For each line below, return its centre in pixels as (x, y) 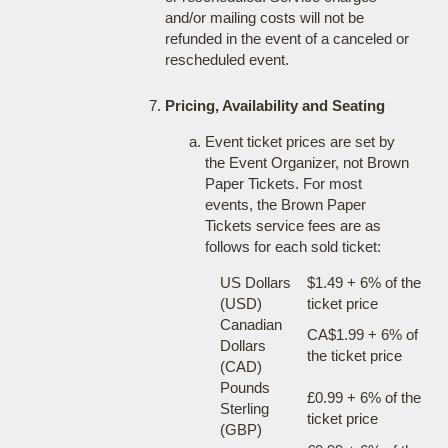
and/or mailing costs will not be (264, 17)
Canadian (250, 324)
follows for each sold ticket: (292, 246)
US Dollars (255, 282)
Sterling (244, 408)
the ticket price (354, 355)
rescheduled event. (226, 59)
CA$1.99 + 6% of (362, 334)
